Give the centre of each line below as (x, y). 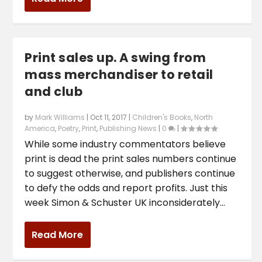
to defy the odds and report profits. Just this (126, 188)
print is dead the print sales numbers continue (131, 159)
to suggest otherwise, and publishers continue (130, 174)
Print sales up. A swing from (116, 58)
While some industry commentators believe (125, 144)
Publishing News (128, 129)
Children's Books (162, 118)
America (40, 129)
